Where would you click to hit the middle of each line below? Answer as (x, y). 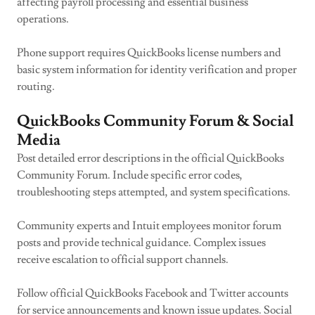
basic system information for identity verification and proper (157, 70)
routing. (36, 86)
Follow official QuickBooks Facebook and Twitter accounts (153, 293)
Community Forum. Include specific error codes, (130, 175)
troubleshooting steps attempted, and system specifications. (154, 192)
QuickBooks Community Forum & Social (155, 121)
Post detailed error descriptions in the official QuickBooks (150, 158)
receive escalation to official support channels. (123, 259)
